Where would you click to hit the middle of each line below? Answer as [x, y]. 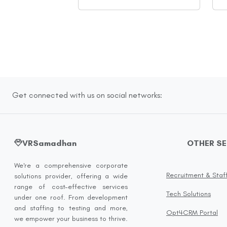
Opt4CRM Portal [192, 212]
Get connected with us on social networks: [87, 95]
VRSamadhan [49, 143]
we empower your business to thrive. [71, 219]
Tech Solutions [188, 194]
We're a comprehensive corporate [71, 166]
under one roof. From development [71, 198]
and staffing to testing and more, [71, 208]
